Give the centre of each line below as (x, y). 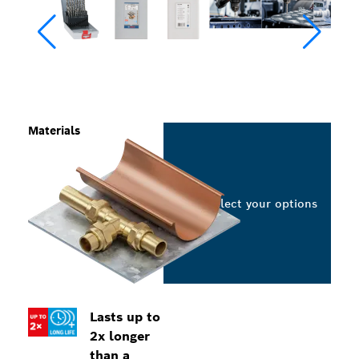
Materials (54, 131)
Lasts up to (125, 317)
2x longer (120, 336)
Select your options (262, 203)
